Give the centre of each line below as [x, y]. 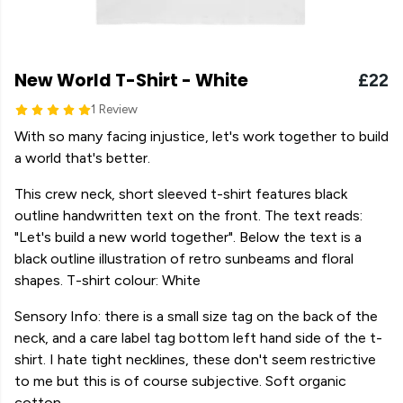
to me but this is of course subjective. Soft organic [180, 381]
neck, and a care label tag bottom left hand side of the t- [198, 338]
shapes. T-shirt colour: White [107, 280]
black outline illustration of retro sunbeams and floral [184, 259]
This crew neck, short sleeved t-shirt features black [181, 194]
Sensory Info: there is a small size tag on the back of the [196, 316]
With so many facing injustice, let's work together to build [201, 136]
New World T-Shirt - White [131, 81]
